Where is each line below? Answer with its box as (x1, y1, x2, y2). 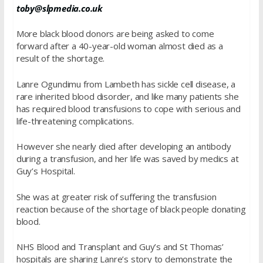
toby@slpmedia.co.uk (16, 2, 103, 14)
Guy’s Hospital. (16, 165, 75, 177)
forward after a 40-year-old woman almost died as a (16, 40, 223, 52)
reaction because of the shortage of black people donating (16, 203, 246, 215)
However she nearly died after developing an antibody (16, 140, 231, 153)
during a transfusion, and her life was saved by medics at (16, 153, 239, 165)
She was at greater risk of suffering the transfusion (16, 190, 217, 203)
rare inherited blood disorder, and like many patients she (16, 90, 239, 102)
